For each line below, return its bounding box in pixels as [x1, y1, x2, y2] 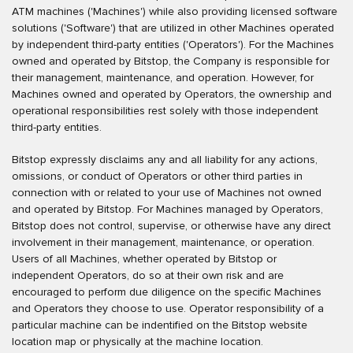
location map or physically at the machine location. [12, 334, 263, 348]
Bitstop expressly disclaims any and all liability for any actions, [12, 152, 318, 166]
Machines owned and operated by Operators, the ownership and [12, 87, 332, 101]
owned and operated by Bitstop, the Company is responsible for [12, 54, 329, 68]
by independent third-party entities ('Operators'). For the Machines [12, 37, 334, 51]
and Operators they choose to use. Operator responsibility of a [12, 301, 324, 315]
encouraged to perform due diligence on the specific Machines [12, 284, 321, 299]
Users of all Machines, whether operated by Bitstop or [12, 251, 277, 266]
